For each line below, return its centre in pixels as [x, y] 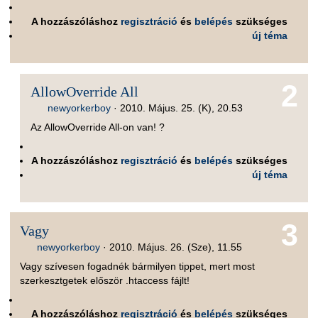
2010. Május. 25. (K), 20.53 [181, 108]
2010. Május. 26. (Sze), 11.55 [176, 247]
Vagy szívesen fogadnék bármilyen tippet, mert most [138, 267]
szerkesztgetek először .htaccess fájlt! [105, 281]
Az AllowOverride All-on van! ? [97, 127]
